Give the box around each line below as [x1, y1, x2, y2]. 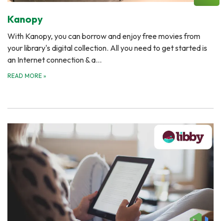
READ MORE [7, 72, 43, 79]
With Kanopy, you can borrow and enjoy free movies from [7, 31, 200, 41]
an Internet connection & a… [7, 54, 102, 65]
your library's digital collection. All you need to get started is [7, 42, 207, 53]
